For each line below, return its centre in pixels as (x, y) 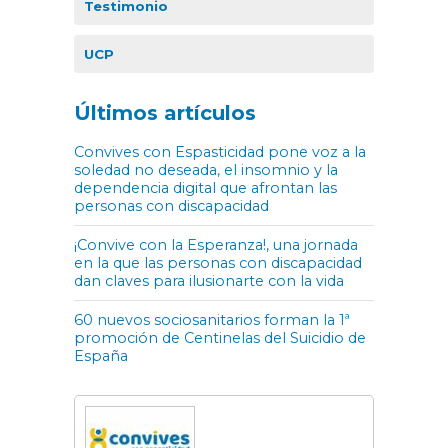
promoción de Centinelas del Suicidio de (220, 338)
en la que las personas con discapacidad (218, 263)
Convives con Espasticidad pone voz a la (220, 152)
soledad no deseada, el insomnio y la (206, 170)
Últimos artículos (165, 113)
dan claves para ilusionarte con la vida (209, 281)
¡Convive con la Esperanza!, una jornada (216, 245)
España (101, 356)
